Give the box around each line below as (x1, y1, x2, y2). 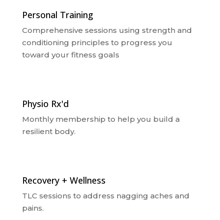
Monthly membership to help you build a (22, 114, 180, 124)
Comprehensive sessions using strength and (22, 26, 192, 35)
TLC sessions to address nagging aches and (22, 191, 190, 200)
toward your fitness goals (22, 50, 119, 59)
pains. (22, 203, 44, 213)
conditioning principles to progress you (22, 38, 172, 47)
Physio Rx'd (22, 98, 69, 110)
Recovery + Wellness (22, 174, 106, 186)
